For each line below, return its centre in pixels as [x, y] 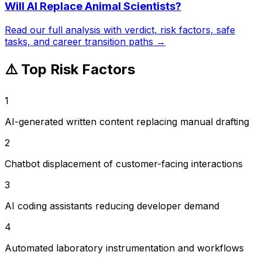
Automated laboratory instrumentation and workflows [124, 248]
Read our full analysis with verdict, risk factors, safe [120, 30]
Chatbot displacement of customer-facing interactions [124, 163]
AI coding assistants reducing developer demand [112, 206]
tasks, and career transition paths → [85, 42]
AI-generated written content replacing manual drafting [127, 121]
